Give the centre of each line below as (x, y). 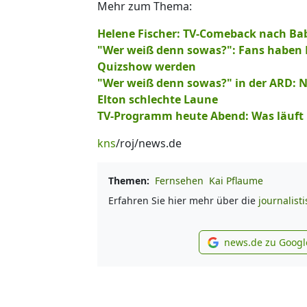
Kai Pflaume (236, 180)
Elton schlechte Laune (158, 99)
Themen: (129, 180)
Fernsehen (179, 180)
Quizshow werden (147, 66)
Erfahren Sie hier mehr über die (183, 200)
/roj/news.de (149, 143)
